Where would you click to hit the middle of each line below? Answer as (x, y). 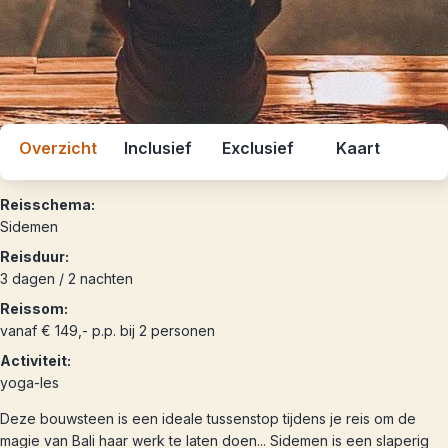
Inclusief (158, 148)
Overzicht (58, 148)
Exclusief (258, 148)
